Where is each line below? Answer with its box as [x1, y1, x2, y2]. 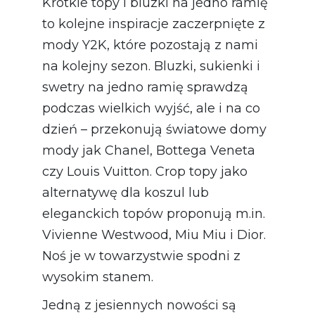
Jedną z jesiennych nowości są [42, 297, 236, 313]
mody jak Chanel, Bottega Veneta [42, 142, 255, 158]
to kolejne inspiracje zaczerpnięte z [42, 15, 265, 32]
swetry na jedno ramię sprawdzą [42, 79, 248, 95]
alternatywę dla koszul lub [42, 184, 209, 200]
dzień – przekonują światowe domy [42, 121, 266, 137]
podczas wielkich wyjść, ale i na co [42, 100, 260, 116]
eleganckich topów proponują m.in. [42, 205, 265, 221]
